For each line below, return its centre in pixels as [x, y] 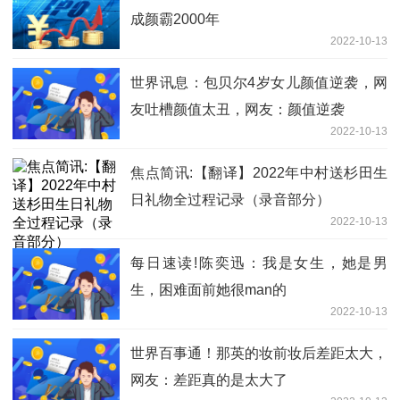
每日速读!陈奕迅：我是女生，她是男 [259, 263]
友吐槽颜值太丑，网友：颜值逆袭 [237, 110]
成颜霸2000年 [175, 20]
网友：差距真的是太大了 [209, 380]
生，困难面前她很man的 [208, 290]
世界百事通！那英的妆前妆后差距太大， [259, 354]
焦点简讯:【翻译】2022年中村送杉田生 [259, 173]
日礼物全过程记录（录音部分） [230, 200]
